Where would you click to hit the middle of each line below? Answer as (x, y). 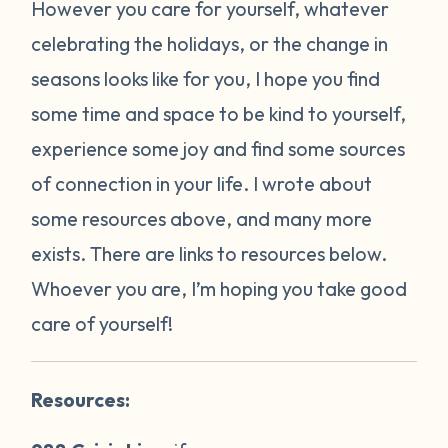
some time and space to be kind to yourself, (219, 113)
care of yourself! (104, 323)
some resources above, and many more (202, 218)
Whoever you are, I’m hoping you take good (219, 288)
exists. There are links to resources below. (209, 253)
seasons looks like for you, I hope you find (206, 78)
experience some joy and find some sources (218, 148)
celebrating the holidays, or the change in (210, 43)
